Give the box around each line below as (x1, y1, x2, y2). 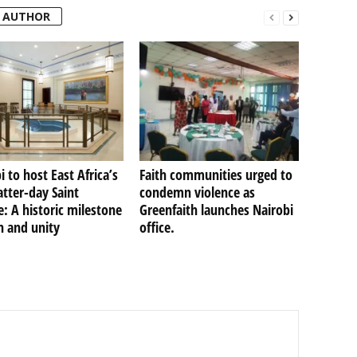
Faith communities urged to (139, 165, 292, 185)
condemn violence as (139, 182, 255, 202)
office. (139, 218, 175, 237)
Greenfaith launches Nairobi (139, 200, 293, 220)
